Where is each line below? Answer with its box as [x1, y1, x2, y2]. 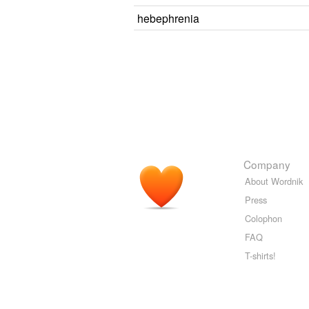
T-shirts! [245, 249, 276, 262]
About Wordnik [245, 175, 303, 188]
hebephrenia [137, 10, 199, 26]
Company [243, 157, 290, 172]
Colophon [245, 212, 282, 225]
